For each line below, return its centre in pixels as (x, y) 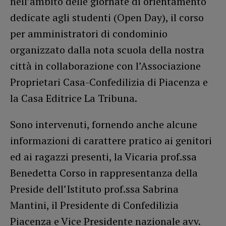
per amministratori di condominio (89, 33)
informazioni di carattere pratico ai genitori (111, 140)
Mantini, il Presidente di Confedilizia (94, 205)
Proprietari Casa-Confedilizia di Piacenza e (109, 82)
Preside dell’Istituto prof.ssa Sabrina (94, 189)
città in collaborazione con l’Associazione (105, 66)
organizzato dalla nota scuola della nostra (107, 49)
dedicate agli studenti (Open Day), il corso (107, 17)
